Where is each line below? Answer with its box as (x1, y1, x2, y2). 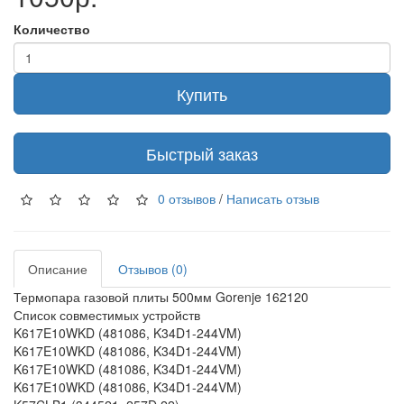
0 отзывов (158, 188, 216, 207)
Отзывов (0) (118, 260, 188, 278)
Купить (177, 82, 227, 106)
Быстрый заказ (146, 142, 258, 165)
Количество (14, 20, 90, 38)
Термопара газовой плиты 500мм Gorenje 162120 (14, 288, 308, 306)
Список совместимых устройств (14, 306, 200, 324)
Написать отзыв (226, 188, 319, 207)
